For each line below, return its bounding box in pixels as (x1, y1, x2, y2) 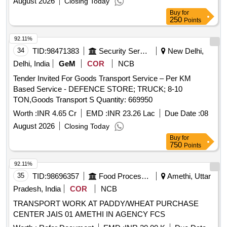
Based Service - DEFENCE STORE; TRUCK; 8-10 (13, 85, 182, 94)
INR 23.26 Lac (107, 109, 155, 118)
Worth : (13, 109, 37, 118)
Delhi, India (13, 59, 50, 68)
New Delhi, (166, 47, 204, 56)
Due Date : (165, 109, 200, 118)
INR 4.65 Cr (37, 109, 77, 118)
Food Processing (141, 172, 149, 181)
